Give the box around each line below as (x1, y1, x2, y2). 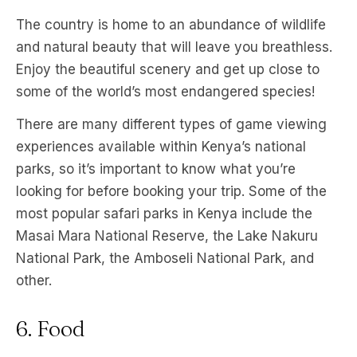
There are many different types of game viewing (16, 116, 327, 132)
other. (16, 273, 52, 288)
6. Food (16, 316, 85, 342)
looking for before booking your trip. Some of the (16, 183, 327, 199)
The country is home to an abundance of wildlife (16, 17, 326, 33)
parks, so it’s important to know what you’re (16, 161, 296, 177)
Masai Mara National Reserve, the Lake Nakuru (16, 228, 318, 244)
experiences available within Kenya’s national (16, 139, 306, 155)
